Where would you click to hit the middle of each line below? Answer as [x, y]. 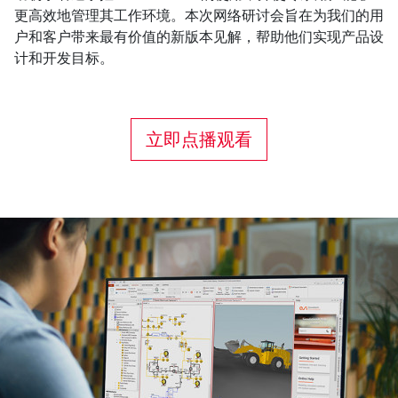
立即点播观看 [199, 139]
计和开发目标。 [64, 58]
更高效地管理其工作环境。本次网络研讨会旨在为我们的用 [199, 15]
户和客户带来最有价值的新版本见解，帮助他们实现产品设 [199, 36]
